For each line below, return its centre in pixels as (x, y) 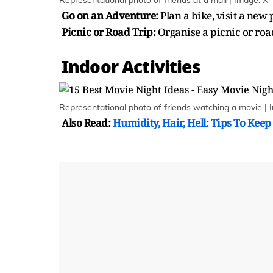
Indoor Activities (131, 67)
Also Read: (87, 122)
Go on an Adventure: (111, 15)
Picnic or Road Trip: (108, 32)
